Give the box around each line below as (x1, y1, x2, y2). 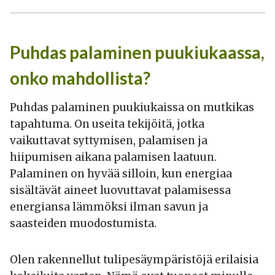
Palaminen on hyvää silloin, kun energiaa (10, 167, 232, 181)
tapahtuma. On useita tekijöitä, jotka (10, 117, 204, 131)
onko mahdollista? (10, 68, 150, 89)
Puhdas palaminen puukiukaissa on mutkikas (10, 101, 254, 115)
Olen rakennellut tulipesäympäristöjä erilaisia (10, 253, 258, 267)
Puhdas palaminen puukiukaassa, (10, 42, 265, 63)
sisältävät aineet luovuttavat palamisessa (10, 184, 231, 198)
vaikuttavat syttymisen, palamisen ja (10, 134, 207, 148)
